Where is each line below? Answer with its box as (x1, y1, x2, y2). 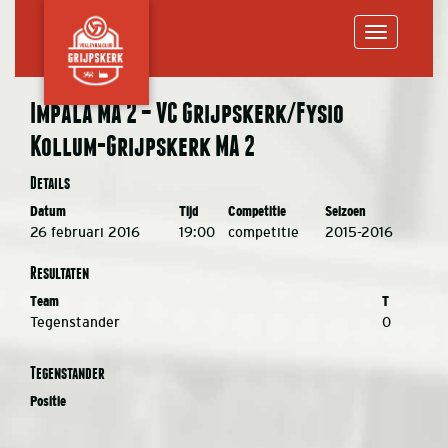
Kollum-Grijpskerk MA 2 (30, 132, 255, 160)
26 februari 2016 (30, 224, 140, 240)
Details (30, 174, 70, 191)
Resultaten (30, 264, 89, 281)
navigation (375, 132, 430, 147)
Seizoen (325, 204, 366, 219)
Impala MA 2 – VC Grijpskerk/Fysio (30, 99, 344, 127)
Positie (30, 394, 66, 409)
